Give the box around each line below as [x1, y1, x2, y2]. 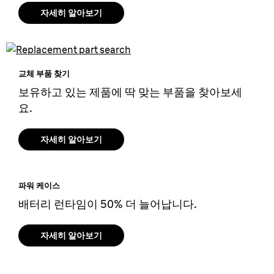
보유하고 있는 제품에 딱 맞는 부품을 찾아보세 [18, 85, 242, 99]
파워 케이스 [18, 180, 60, 190]
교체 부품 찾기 [18, 68, 70, 78]
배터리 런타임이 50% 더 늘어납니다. [18, 197, 197, 211]
